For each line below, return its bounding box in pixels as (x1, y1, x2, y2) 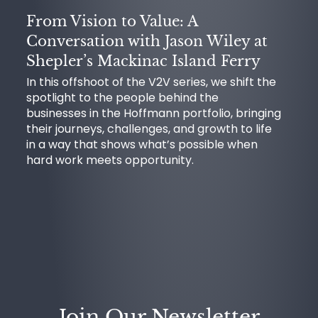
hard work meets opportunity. (26, 152, 194, 168)
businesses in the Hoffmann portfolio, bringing (26, 105, 281, 121)
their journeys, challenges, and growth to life (26, 121, 272, 137)
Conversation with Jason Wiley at (26, 33, 268, 50)
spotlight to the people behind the (26, 89, 219, 106)
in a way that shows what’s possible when (26, 136, 258, 153)
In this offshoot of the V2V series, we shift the (26, 74, 276, 90)
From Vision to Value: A (26, 13, 197, 30)
